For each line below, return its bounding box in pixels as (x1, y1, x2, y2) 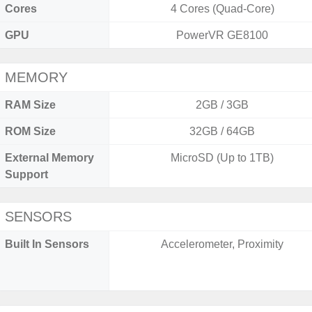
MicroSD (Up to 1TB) (171, 152, 274, 164)
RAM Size (5, 99, 56, 111)
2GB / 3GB (196, 99, 249, 111)
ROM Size (5, 125, 56, 137)
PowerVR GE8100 (176, 29, 269, 41)
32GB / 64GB (189, 125, 256, 137)
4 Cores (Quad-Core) (170, 3, 274, 15)
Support (5, 169, 48, 180)
